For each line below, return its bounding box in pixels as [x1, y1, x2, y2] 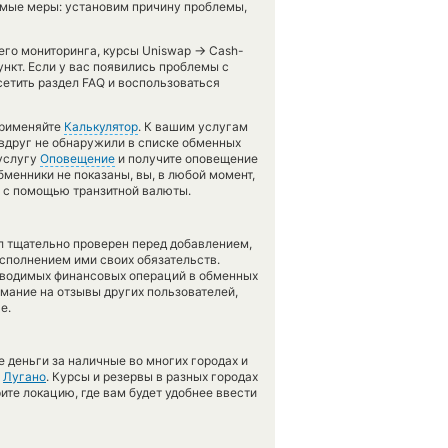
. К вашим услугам [138, 119, 248, 134]
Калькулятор [64, 119, 138, 134]
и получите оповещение [115, 151, 258, 166]
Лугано [3, 369, 46, 384]
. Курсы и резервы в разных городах [46, 369, 258, 384]
